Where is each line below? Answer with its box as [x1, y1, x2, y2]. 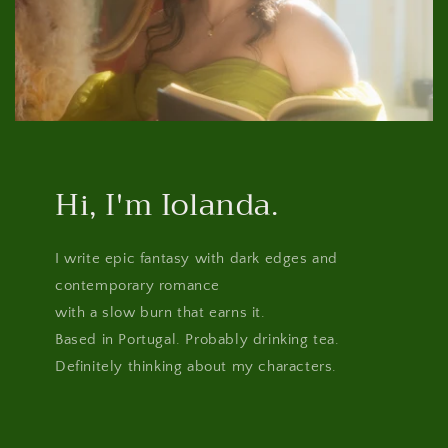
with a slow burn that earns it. [55, 303, 266, 321]
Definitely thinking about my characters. [55, 357, 337, 375]
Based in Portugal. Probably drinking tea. [55, 330, 340, 348]
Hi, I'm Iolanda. [55, 178, 279, 231]
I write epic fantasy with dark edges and [55, 249, 339, 267]
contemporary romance [55, 276, 221, 294]
